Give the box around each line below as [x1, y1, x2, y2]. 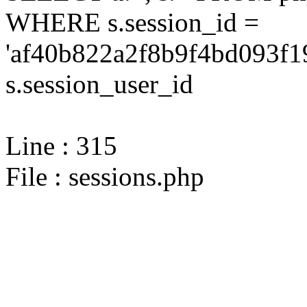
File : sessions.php [5, 162, 204, 191]
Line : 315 [5, 131, 117, 160]
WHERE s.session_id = [5, 8, 259, 37]
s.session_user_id [5, 69, 193, 99]
